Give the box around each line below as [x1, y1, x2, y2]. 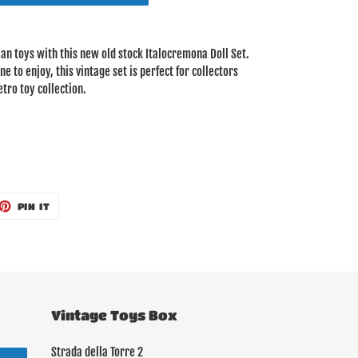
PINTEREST [50, 217, 111, 229]
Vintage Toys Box [50, 308, 177, 324]
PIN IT [17, 201, 51, 213]
